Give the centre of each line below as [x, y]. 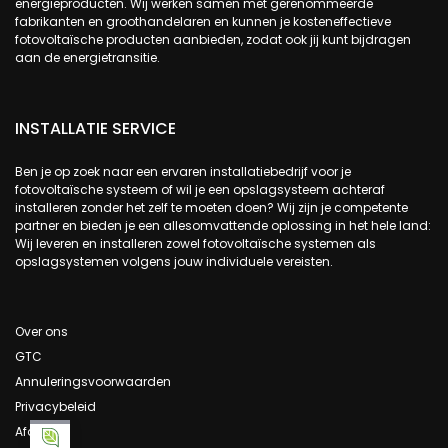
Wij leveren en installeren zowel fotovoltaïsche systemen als [195, 244]
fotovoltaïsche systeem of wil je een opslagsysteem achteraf [200, 190]
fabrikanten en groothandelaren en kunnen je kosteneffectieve [203, 22]
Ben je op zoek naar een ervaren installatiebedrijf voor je [183, 172]
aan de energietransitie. [87, 58]
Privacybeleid [55, 407]
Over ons [41, 332]
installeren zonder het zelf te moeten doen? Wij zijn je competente [211, 208]
